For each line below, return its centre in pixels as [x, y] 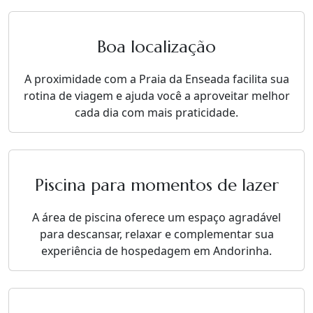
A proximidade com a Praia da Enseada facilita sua [156, 79]
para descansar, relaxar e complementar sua [156, 234]
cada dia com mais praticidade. [156, 112]
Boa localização [156, 47]
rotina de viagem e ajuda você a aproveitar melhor [156, 96]
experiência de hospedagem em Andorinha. [156, 251]
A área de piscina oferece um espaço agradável [156, 217]
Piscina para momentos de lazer [156, 185]
